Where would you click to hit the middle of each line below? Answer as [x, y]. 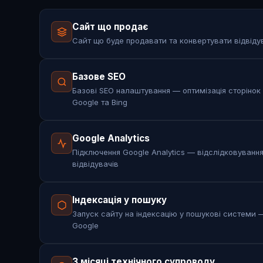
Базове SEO [99, 77]
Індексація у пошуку [120, 200]
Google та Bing [100, 102]
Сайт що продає [111, 27]
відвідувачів [96, 164]
